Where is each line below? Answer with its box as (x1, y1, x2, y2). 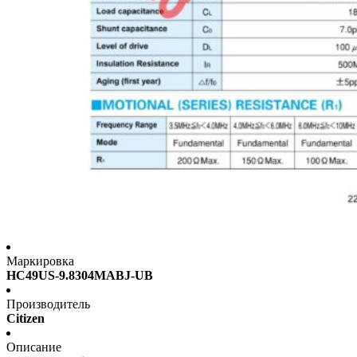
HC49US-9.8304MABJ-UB (6, 269, 153, 283)
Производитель (6, 297, 90, 312)
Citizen (6, 312, 45, 326)
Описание (6, 340, 61, 355)
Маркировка (6, 254, 74, 269)
